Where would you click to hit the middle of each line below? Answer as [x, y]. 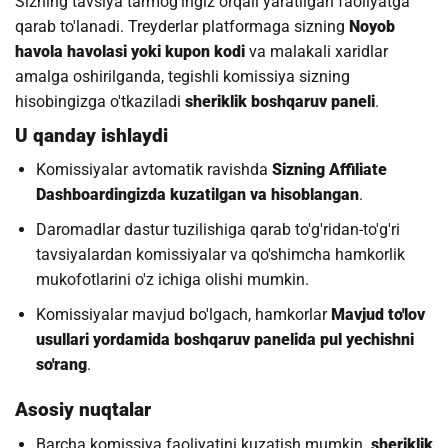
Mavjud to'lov [377, 315]
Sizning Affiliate [329, 170]
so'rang [61, 365]
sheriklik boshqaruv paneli [280, 101]
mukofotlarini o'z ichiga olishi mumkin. [172, 280]
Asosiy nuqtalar [83, 410]
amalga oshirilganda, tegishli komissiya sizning [182, 76]
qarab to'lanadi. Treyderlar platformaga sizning [182, 26]
